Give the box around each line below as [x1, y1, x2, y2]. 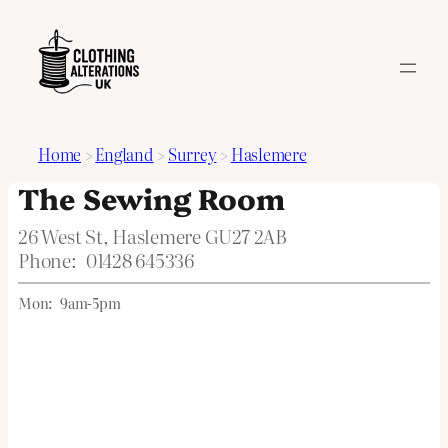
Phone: [18, 245, 77, 274]
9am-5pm [60, 292, 121, 313]
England [95, 142, 154, 167]
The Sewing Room [18, 177, 285, 217]
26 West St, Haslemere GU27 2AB [18, 221, 287, 250]
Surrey [167, 142, 217, 167]
